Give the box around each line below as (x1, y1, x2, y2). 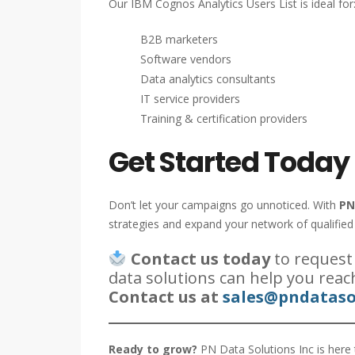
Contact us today (130, 247, 270, 269)
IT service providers (140, 90, 240, 106)
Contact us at (109, 285, 223, 307)
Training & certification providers (140, 110, 307, 126)
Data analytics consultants (140, 71, 276, 86)
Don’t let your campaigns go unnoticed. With (109, 197, 339, 212)
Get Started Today (109, 142, 349, 181)
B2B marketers (140, 31, 218, 47)
